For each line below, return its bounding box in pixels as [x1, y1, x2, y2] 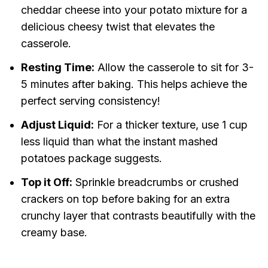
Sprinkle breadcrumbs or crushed [72, 176, 239, 189]
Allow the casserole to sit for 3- [94, 61, 254, 74]
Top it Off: [20, 176, 72, 189]
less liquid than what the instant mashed [20, 135, 218, 148]
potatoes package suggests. [20, 152, 162, 165]
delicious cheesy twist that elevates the [20, 20, 215, 33]
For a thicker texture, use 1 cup [93, 118, 248, 132]
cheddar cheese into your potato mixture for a [20, 4, 247, 17]
